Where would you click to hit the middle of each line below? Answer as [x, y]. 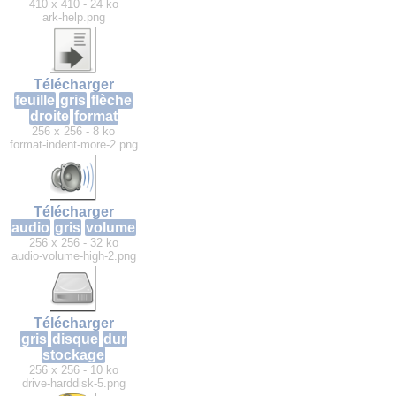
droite [49, 117]
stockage [73, 355]
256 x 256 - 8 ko [73, 132]
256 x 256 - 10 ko [73, 370]
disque [75, 339]
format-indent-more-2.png [73, 145]
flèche [111, 101]
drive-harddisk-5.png [73, 384]
